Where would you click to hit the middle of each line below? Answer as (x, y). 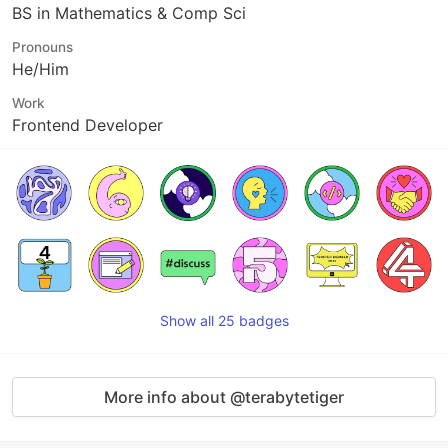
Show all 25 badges (224, 320)
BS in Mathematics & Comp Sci (129, 13)
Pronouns (42, 47)
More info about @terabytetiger (224, 397)
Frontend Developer (87, 125)
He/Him (40, 69)
